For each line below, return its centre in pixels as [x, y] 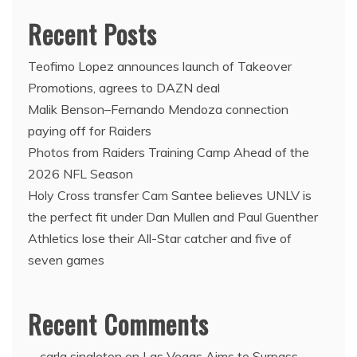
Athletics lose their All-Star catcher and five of [160, 238]
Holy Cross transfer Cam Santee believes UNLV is [170, 195]
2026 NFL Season [80, 173]
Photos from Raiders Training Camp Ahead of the [169, 152]
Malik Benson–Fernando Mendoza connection [158, 109]
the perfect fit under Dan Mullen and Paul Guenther [173, 216]
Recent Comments [118, 324]
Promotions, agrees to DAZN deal [124, 87]
